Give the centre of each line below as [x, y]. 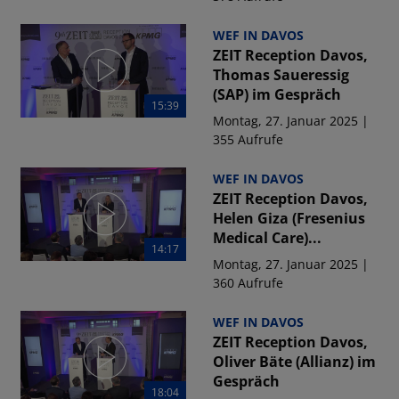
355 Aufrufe [248, 139]
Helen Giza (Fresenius [289, 218]
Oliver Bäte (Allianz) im [294, 362]
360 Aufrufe [248, 283]
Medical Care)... [267, 238]
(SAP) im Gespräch [277, 94]
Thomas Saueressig [281, 75]
